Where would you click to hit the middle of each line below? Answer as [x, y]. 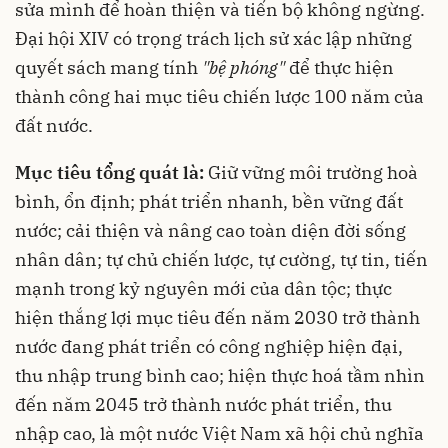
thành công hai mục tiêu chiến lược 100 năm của [219, 96]
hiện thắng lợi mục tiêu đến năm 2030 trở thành [217, 317]
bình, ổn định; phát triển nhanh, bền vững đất [209, 201]
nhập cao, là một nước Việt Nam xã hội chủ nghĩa [219, 433]
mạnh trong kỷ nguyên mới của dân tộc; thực [203, 288]
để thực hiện [339, 67]
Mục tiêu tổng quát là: [111, 172]
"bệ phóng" [243, 67]
